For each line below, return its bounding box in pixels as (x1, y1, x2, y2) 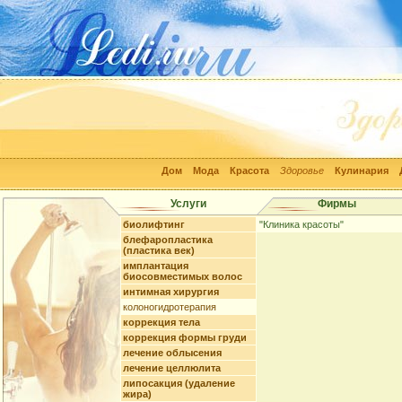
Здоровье (280, 165, 324, 176)
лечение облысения (123, 347, 222, 358)
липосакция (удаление (123, 378, 235, 389)
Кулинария (335, 165, 389, 176)
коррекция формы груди (123, 332, 247, 343)
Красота (230, 165, 269, 176)
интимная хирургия (123, 286, 219, 297)
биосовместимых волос (123, 271, 242, 282)
